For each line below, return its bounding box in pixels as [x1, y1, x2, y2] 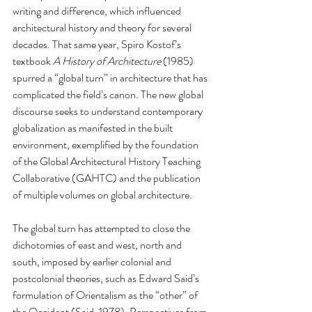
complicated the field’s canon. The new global [13, 86, 205, 102]
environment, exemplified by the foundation [13, 136, 201, 153]
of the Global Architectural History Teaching [13, 153, 203, 169]
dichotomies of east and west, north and [13, 237, 184, 253]
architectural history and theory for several [13, 19, 194, 36]
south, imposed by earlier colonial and [13, 253, 173, 270]
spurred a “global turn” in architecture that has [13, 70, 210, 86]
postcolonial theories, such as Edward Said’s [13, 270, 201, 286]
